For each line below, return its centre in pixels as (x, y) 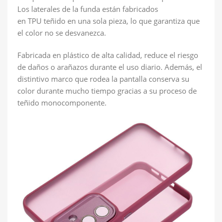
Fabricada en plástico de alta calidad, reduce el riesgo (108, 55)
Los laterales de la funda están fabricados (88, 9)
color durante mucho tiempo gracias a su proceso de (107, 90)
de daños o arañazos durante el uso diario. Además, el (110, 67)
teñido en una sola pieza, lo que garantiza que (121, 21)
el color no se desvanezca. (62, 32)
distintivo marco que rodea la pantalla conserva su (103, 79)
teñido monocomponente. (62, 102)
